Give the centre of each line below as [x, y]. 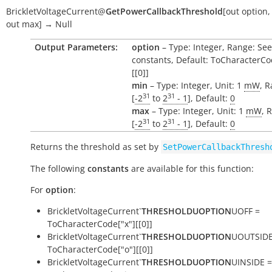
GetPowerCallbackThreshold [164, 11]
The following [59, 168]
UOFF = [246, 211]
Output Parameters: [76, 47]
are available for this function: [191, 168]
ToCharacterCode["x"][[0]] [100, 224]
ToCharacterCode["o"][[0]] [100, 249]
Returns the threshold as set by [96, 147]
